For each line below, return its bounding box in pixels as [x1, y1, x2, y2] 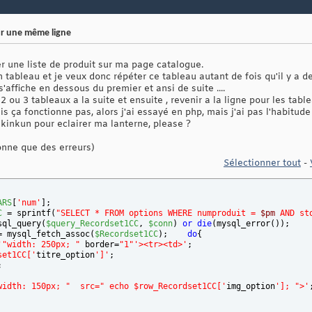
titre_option [36, 250, 95, 260]
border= [80, 240, 119, 250]
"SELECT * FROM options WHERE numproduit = [56, 208, 260, 219]
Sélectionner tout [224, 157, 301, 170]
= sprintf [2, 208, 51, 219]
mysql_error [217, 219, 270, 229]
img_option [226, 281, 275, 292]
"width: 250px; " [2, 240, 80, 250]
